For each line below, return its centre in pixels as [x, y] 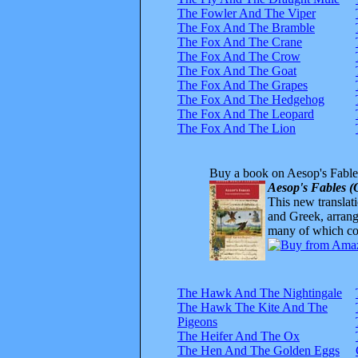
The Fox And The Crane [240, 42]
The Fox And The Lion [237, 128]
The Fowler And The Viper [247, 13]
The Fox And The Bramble [246, 27]
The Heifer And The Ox [239, 336]
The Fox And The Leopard [246, 113]
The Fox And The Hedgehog [251, 99]
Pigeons [197, 321]
